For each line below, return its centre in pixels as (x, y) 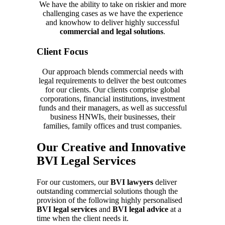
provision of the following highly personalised (109, 200)
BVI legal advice (140, 209)
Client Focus (62, 52)
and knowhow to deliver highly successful (113, 23)
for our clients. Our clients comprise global (113, 90)
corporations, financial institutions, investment (113, 99)
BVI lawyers (132, 182)
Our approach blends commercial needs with (113, 72)
